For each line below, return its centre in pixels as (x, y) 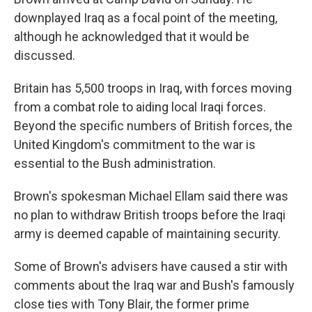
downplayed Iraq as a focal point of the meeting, (146, 17)
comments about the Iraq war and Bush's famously (154, 285)
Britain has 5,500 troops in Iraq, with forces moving (153, 88)
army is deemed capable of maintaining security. (147, 233)
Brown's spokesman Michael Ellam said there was (151, 196)
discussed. (45, 55)
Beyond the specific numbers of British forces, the (153, 125)
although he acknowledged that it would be (132, 36)
